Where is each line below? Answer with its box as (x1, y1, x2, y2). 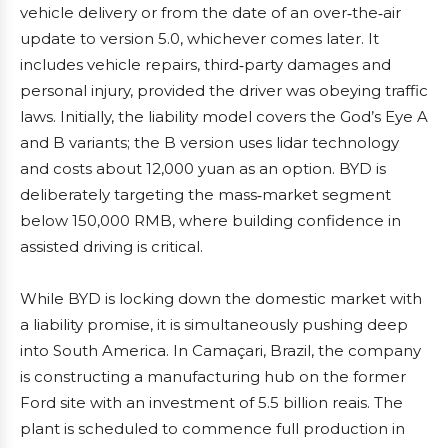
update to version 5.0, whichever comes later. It (20, 29, 379, 48)
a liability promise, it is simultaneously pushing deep (20, 315, 408, 334)
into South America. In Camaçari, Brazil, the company (20, 341, 421, 360)
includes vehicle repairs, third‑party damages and (20, 55, 391, 74)
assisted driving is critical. (20, 237, 203, 256)
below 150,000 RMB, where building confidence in (20, 211, 401, 230)
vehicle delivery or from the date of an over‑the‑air (20, 3, 401, 22)
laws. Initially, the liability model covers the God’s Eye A (20, 107, 428, 126)
